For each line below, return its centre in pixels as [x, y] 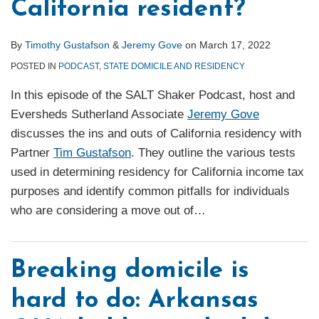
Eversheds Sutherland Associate [99, 115]
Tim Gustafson [92, 153]
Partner [32, 153]
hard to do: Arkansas [135, 301]
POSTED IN [35, 67]
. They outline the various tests [213, 153]
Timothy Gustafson [67, 45]
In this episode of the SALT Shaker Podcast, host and [153, 95]
